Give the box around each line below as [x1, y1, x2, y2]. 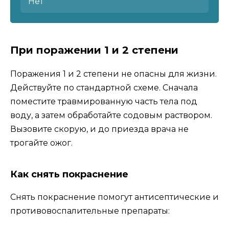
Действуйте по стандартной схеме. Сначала [10, 83, 198, 93]
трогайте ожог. [10, 138, 73, 148]
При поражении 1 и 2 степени [10, 44, 178, 57]
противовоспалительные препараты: [10, 206, 170, 216]
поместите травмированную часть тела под [10, 97, 197, 107]
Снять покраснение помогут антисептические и [10, 192, 219, 202]
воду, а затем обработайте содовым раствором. [10, 110, 212, 121]
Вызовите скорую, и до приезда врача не [10, 124, 189, 134]
